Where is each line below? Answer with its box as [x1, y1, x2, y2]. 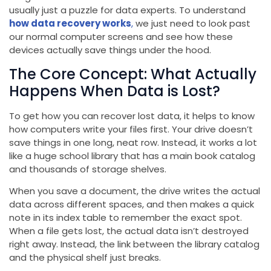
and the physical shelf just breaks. [9, 251, 161, 264]
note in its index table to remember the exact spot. [9, 211, 242, 224]
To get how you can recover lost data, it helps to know [9, 109, 255, 122]
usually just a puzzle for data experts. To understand [9, 4, 246, 17]
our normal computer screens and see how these [9, 30, 233, 44]
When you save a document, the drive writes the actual [9, 184, 260, 198]
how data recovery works [9, 17, 131, 30]
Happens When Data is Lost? [9, 80, 220, 101]
